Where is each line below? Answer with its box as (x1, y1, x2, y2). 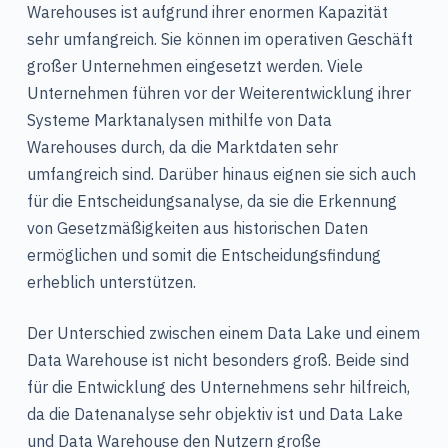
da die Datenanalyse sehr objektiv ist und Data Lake (26, 404, 403, 425)
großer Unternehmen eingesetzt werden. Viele (26, 56, 363, 77)
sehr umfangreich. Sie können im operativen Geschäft (26, 29, 413, 50)
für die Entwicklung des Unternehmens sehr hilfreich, (26, 377, 410, 398)
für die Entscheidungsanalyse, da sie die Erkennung (26, 191, 397, 212)
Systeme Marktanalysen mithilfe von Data (26, 110, 332, 131)
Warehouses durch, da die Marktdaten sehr (26, 137, 338, 158)
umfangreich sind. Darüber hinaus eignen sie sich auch (26, 164, 416, 185)
